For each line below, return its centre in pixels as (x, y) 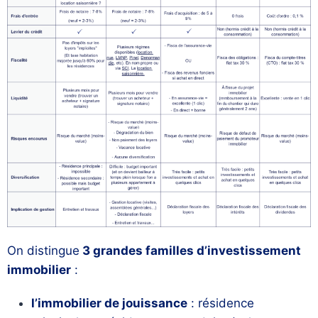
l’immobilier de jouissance (109, 303)
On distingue (43, 251)
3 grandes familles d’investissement (190, 251)
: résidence (221, 303)
